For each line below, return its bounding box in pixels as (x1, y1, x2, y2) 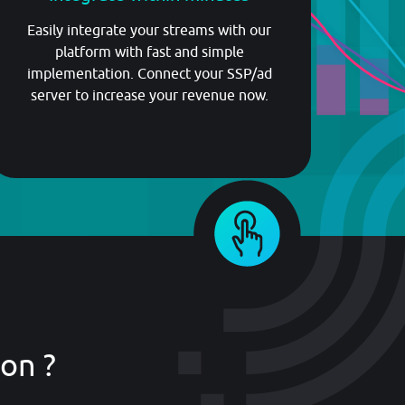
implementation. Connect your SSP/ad (26, 65, 272, 82)
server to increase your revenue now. (30, 87, 268, 104)
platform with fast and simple (54, 43, 244, 61)
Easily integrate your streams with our (27, 22, 272, 39)
